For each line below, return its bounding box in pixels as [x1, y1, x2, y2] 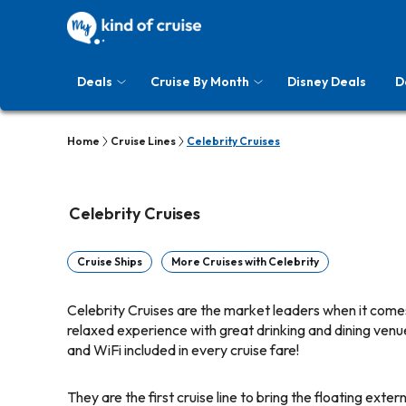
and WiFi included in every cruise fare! [67, 341, 299, 359]
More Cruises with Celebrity [171, 255, 319, 268]
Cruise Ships [77, 255, 142, 268]
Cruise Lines [111, 134, 176, 148]
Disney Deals [287, 73, 366, 90]
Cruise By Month [150, 73, 249, 90]
